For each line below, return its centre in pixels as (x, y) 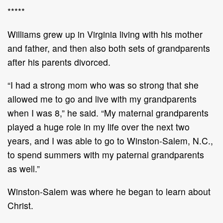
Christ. (20, 205)
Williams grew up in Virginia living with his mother (105, 34)
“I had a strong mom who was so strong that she (103, 85)
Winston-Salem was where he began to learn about (109, 191)
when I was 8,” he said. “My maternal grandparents (108, 112)
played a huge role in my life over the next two (99, 126)
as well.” (24, 168)
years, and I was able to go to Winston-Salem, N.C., (110, 140)
